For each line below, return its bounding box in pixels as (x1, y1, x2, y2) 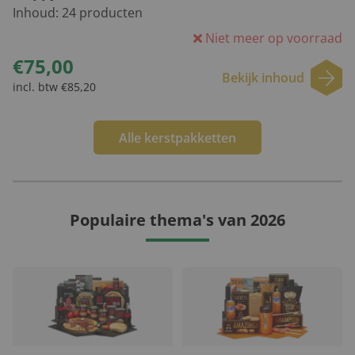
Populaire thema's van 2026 (70, 209, 285, 231)
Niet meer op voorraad (202, 29, 342, 48)
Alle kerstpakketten (119, 128, 236, 147)
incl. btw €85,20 (13, 79, 96, 95)
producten (76, 4, 143, 22)
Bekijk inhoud (222, 69, 304, 87)
